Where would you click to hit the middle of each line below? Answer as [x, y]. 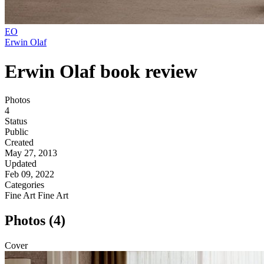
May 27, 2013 [31, 153]
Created [19, 143]
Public [16, 132]
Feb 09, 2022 [29, 174]
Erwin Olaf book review [101, 71]
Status [16, 121]
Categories [24, 185]
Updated [21, 164]
